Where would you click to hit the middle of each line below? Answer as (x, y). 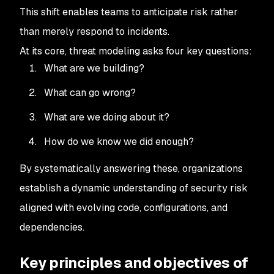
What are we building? (94, 68)
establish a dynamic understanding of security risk (134, 188)
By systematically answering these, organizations (131, 168)
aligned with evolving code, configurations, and (124, 208)
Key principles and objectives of (134, 263)
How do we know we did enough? (119, 142)
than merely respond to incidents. (94, 31)
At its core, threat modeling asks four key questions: (136, 51)
